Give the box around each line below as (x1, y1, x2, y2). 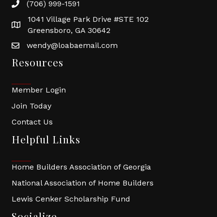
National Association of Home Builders (12, 178, 154, 188)
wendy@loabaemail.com (27, 41, 118, 50)
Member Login (12, 85, 66, 95)
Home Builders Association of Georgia (12, 162, 151, 172)
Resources (12, 55, 63, 69)
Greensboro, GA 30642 (28, 26, 110, 35)
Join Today (12, 101, 51, 111)
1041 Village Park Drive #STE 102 (28, 15, 149, 24)
